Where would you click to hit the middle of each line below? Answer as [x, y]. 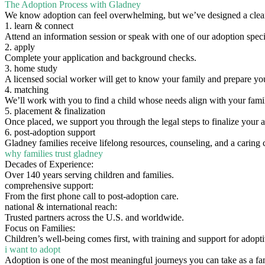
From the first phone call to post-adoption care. [92, 196]
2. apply [20, 47]
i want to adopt [33, 249]
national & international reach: [61, 206]
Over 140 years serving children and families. [89, 174]
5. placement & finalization [55, 111]
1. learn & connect [39, 25]
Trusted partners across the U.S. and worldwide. [94, 217]
